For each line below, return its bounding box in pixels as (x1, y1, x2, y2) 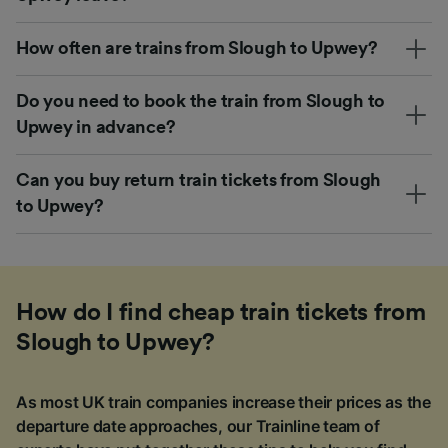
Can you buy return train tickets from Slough (16, 171, 382, 190)
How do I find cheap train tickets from (16, 301, 426, 326)
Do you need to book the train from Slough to (16, 92, 386, 111)
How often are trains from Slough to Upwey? (16, 39, 378, 58)
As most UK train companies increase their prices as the (16, 392, 431, 413)
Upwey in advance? (16, 118, 176, 137)
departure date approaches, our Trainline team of (16, 416, 380, 437)
